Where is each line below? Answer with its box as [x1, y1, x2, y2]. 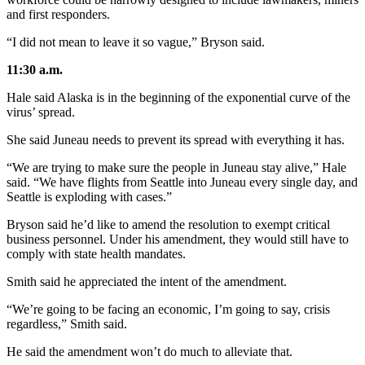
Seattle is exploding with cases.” [7, 190, 172, 204]
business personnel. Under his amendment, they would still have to [7, 232, 349, 247]
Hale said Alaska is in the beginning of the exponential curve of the [7, 90, 350, 105]
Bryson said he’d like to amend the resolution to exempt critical [7, 218, 330, 232]
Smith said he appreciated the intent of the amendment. [7, 275, 287, 289]
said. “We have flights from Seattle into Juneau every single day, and [7, 175, 358, 190]
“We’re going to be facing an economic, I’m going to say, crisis [7, 302, 330, 317]
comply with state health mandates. [7, 247, 186, 262]
